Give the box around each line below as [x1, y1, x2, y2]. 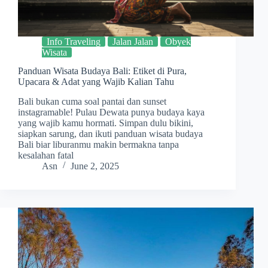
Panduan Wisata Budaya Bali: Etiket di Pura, [18, 65, 187, 76]
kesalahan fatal [18, 150, 74, 160]
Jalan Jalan [112, 36, 153, 47]
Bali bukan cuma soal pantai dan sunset [18, 96, 166, 106]
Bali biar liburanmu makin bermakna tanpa [18, 139, 179, 150]
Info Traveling [47, 36, 100, 47]
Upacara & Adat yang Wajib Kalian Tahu [18, 76, 174, 87]
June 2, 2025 [71, 160, 119, 171]
